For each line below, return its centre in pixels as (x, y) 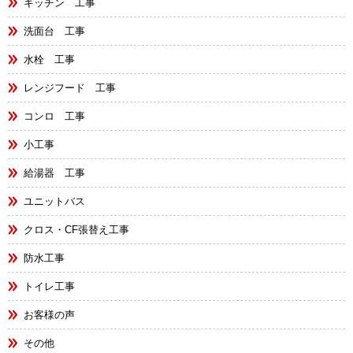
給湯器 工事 (54, 173)
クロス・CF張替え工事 (76, 230)
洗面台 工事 (54, 31)
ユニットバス (54, 201)
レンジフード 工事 (70, 88)
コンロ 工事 (54, 116)
